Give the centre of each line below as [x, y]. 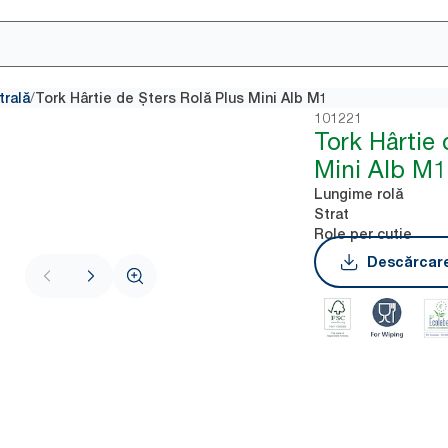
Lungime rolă [359, 194]
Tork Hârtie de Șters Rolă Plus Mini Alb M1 [181, 98]
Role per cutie [363, 234]
